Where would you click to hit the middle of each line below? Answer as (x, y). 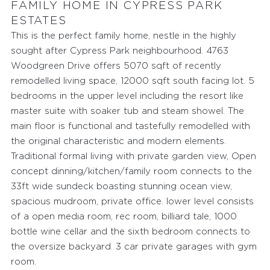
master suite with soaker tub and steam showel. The (127, 111)
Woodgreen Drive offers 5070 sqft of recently (116, 66)
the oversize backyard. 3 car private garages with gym (133, 246)
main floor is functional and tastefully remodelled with (130, 126)
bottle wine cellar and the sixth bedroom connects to (130, 231)
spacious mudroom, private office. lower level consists (132, 201)
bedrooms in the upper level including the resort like (127, 96)
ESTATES (39, 20)
